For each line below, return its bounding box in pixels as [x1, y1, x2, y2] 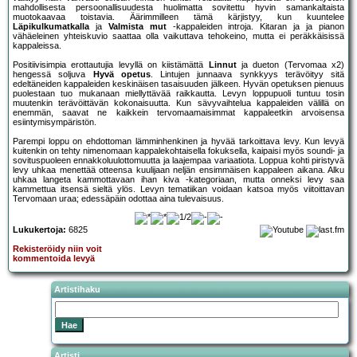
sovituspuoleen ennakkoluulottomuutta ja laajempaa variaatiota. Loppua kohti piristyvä [13, 155, 344, 166]
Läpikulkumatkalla [13, 22, 89, 32]
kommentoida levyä [13, 253, 95, 264]
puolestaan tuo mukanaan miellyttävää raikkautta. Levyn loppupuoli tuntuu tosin [13, 88, 344, 99]
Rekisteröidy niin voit [13, 244, 102, 254]
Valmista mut [108, 22, 167, 32]
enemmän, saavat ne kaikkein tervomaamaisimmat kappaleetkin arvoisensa [13, 108, 344, 118]
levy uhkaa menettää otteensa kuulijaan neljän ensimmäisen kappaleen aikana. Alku [13, 165, 344, 175]
